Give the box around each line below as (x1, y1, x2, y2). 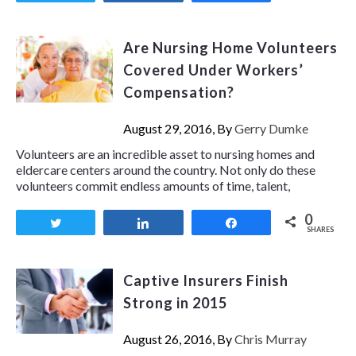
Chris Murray (234, 331, 307, 347)
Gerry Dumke (234, 121, 308, 137)
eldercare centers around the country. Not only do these (16, 162, 315, 178)
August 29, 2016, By (122, 121, 234, 137)
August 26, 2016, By (122, 331, 234, 347)
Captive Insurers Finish (122, 272, 288, 290)
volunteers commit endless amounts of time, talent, (16, 178, 290, 194)
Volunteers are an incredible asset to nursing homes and (16, 146, 315, 162)
